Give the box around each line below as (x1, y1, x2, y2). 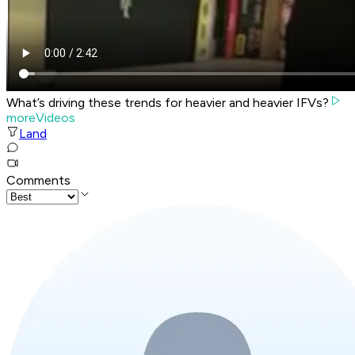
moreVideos (6, 110, 75, 126)
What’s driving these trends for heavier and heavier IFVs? (6, 95, 329, 111)
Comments (6, 173, 71, 189)
